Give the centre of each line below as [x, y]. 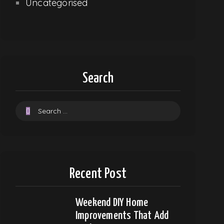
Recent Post [98, 174]
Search [98, 78]
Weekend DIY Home [112, 202]
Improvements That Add [122, 215]
